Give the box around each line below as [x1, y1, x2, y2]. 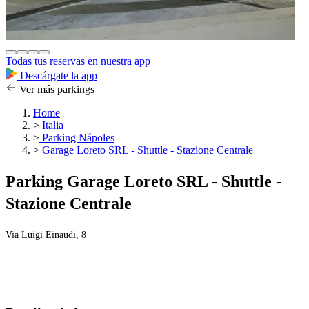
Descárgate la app [17, 70, 97, 82]
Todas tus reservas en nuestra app [6, 55, 150, 68]
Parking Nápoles [39, 132, 114, 144]
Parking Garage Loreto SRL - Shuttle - [6, 172, 281, 191]
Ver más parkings [17, 83, 94, 96]
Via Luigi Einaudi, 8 [6, 230, 86, 241]
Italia [39, 119, 63, 132]
